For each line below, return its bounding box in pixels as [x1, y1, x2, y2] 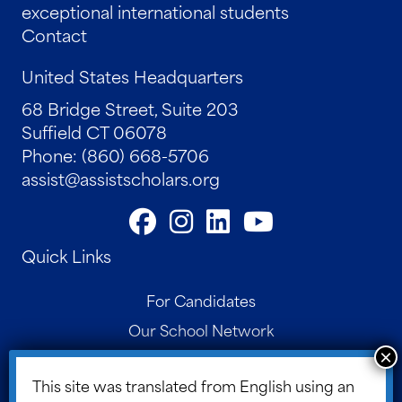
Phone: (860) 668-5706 [22, 141, 209, 168]
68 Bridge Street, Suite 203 [22, 94, 238, 121]
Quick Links [22, 241, 111, 268]
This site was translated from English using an [32, 373, 354, 397]
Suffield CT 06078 [22, 118, 167, 144]
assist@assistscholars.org [22, 164, 220, 191]
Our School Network [128, 317, 274, 341]
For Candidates [146, 287, 256, 311]
